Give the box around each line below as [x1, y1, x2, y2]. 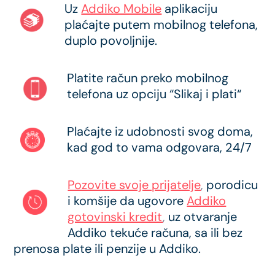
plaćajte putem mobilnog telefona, [64, 17, 258, 33]
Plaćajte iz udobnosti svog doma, [67, 123, 254, 139]
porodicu [206, 177, 258, 193]
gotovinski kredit [68, 209, 163, 225]
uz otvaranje [165, 209, 238, 225]
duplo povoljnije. [64, 33, 158, 48]
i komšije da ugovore [68, 193, 184, 209]
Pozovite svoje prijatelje [68, 177, 201, 193]
